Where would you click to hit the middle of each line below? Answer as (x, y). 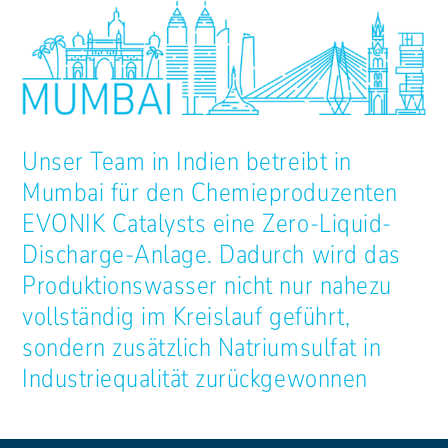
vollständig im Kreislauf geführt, (186, 316)
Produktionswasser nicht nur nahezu (207, 285)
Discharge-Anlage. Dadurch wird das (211, 254)
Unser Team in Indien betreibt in (187, 161)
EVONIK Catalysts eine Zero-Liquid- (207, 223)
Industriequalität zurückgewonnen (195, 378)
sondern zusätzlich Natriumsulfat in (202, 347)
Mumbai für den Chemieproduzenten (210, 192)
